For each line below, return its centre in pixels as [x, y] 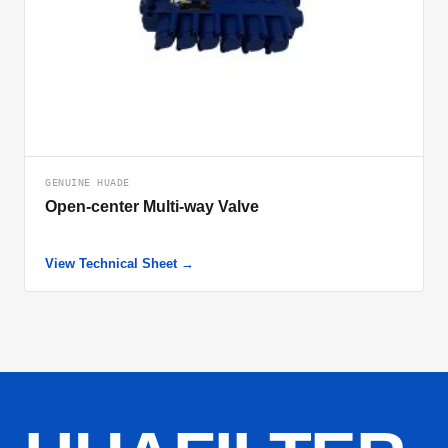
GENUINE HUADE [87, 182]
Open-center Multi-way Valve [152, 206]
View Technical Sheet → [119, 263]
